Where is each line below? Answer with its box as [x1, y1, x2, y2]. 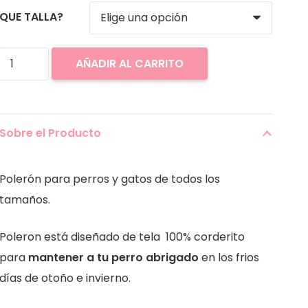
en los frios [198, 249, 259, 265]
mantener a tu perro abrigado [27, 249, 199, 265]
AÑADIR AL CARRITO [75, 56, 184, 72]
